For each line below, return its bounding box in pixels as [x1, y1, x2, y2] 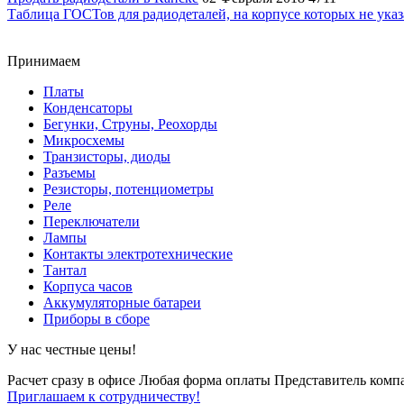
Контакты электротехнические [43, 245, 233, 262]
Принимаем [7, 52, 80, 69]
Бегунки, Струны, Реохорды [43, 115, 217, 132]
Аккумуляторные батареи [43, 294, 201, 310]
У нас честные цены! [7, 341, 136, 357]
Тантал [43, 262, 87, 278]
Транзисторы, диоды [43, 148, 170, 164]
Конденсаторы [43, 99, 133, 115]
